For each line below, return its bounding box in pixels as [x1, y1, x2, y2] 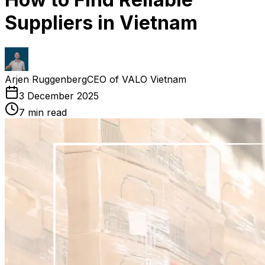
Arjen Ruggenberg [5, 73, 87, 85]
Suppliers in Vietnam [5, 11, 198, 35]
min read [25, 106, 67, 118]
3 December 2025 [19, 89, 99, 102]
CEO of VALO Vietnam [87, 73, 186, 85]
